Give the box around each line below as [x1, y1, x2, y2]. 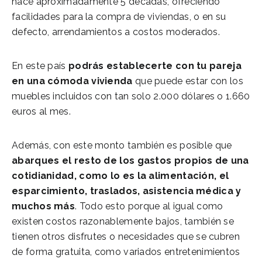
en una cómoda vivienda [12, 75, 133, 87]
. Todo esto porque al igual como [75, 200, 223, 212]
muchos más [12, 200, 75, 212]
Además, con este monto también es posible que [12, 139, 232, 151]
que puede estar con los [132, 75, 243, 87]
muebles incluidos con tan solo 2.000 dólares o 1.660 [12, 90, 250, 102]
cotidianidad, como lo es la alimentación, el [12, 170, 229, 181]
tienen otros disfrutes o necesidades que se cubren [12, 230, 240, 242]
